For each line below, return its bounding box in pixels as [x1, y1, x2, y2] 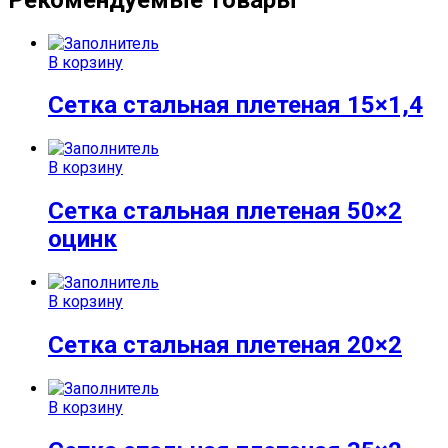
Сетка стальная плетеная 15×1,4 [48, 91, 423, 120]
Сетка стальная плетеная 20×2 [48, 331, 402, 360]
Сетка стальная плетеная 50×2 [48, 197, 402, 226]
